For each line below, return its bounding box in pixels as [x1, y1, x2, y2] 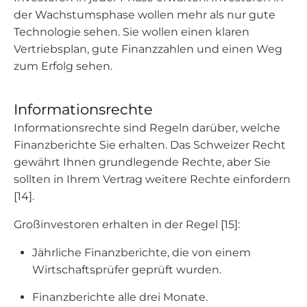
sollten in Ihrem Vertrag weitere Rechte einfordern [14, 173, 291, 186]
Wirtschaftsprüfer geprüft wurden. [32, 263, 222, 276]
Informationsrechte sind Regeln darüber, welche [14, 121, 280, 134]
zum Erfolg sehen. [14, 60, 112, 73]
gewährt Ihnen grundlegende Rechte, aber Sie [14, 156, 271, 169]
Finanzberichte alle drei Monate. [32, 291, 208, 304]
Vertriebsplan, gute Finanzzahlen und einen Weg [14, 42, 282, 56]
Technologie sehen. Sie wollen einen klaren [14, 25, 249, 38]
